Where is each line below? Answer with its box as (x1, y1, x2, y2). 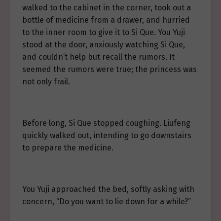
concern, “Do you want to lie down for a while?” (22, 197, 191, 206)
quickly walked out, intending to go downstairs (22, 131, 191, 140)
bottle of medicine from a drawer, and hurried (22, 15, 190, 25)
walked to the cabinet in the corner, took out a (22, 3, 191, 12)
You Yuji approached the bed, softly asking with (22, 184, 194, 194)
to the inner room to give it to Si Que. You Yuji (22, 28, 185, 37)
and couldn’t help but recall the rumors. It (22, 52, 175, 62)
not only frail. (22, 77, 70, 86)
